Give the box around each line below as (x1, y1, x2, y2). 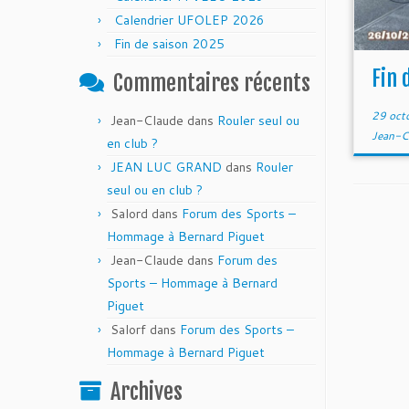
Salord (110, 204, 148, 223)
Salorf (110, 320, 146, 339)
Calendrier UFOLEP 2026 (114, 11, 265, 29)
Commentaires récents (113, 69, 310, 97)
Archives (110, 378, 183, 405)
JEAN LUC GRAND (110, 158, 222, 176)
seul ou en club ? (107, 181, 203, 199)
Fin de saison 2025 (114, 35, 225, 53)
